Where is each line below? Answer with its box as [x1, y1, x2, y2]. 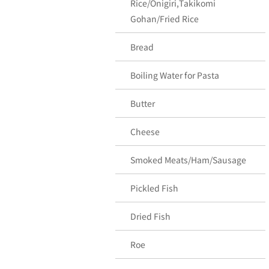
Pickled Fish [130, 182, 178, 194]
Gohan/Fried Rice [130, 13, 199, 25]
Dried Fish [130, 210, 171, 222]
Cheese [130, 125, 160, 138]
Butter [130, 97, 155, 109]
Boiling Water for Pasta [130, 69, 219, 81]
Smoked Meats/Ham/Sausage [130, 154, 246, 166]
